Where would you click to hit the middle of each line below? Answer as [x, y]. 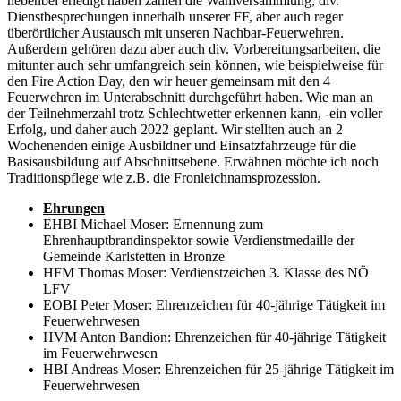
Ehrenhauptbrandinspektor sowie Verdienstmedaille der [199, 240]
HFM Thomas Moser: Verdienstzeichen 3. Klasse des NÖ [206, 272]
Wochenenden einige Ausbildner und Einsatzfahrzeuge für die [182, 145]
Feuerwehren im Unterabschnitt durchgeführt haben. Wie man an [190, 97]
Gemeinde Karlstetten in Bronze [134, 256]
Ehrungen [74, 208]
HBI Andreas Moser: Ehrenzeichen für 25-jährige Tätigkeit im [218, 369]
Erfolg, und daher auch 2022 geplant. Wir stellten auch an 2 [175, 129]
